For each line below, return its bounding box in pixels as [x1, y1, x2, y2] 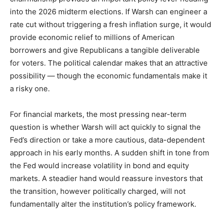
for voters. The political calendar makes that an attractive [10, 58, 208, 68]
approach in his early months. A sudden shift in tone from [10, 148, 209, 157]
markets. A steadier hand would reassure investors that [10, 174, 203, 183]
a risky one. [10, 84, 50, 93]
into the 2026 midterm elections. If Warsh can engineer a [10, 7, 207, 16]
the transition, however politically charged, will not [10, 186, 185, 196]
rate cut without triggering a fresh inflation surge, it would [10, 20, 211, 29]
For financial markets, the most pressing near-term [10, 110, 186, 119]
